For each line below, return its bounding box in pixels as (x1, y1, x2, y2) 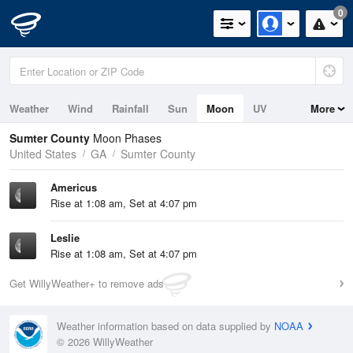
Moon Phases (93, 130, 162, 146)
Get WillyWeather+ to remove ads (9, 276, 164, 291)
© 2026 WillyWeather (57, 334, 153, 350)
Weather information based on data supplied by (57, 318, 274, 334)
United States (9, 146, 76, 162)
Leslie (50, 230, 80, 245)
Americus (50, 180, 97, 195)
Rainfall (112, 101, 149, 116)
